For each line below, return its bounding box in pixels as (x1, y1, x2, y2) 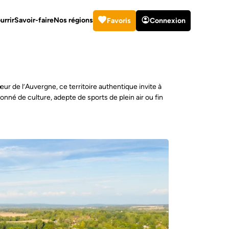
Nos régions (53, 16, 93, 25)
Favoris (106, 16, 131, 25)
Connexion (149, 16, 186, 25)
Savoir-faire (14, 16, 54, 25)
